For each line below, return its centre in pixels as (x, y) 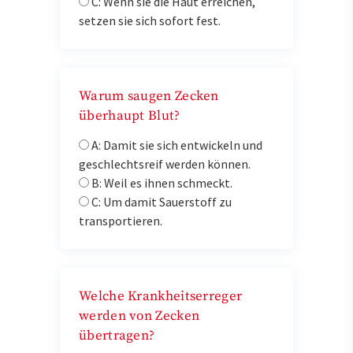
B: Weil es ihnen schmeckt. (161, 183)
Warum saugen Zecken (149, 97)
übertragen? (117, 336)
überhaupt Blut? (130, 116)
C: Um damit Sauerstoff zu (160, 202)
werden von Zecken (139, 316)
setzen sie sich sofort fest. (150, 21)
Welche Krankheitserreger (161, 297)
